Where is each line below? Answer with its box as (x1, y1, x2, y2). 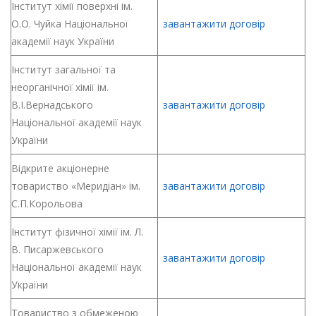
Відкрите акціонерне (11, 162, 109, 175)
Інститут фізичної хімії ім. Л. (11, 225, 143, 238)
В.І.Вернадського (11, 98, 93, 111)
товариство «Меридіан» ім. (11, 179, 140, 193)
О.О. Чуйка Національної (11, 17, 128, 30)
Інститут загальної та (11, 63, 116, 76)
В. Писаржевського (11, 243, 104, 256)
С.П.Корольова (11, 197, 83, 210)
